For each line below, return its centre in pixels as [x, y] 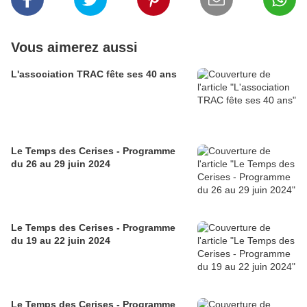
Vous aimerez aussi [74, 47]
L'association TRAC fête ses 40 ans [94, 74]
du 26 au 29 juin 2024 [61, 164]
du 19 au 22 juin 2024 [61, 241]
